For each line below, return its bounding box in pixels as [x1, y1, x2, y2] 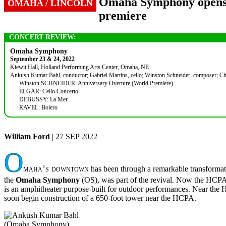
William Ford [4, 132, 50, 141]
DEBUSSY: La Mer [19, 95, 68, 103]
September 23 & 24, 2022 [10, 55, 75, 63]
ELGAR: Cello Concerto [19, 87, 79, 95]
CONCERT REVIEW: [9, 32, 76, 41]
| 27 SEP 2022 [50, 132, 97, 141]
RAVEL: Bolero [19, 103, 58, 111]
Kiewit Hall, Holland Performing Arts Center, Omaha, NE [10, 63, 149, 71]
